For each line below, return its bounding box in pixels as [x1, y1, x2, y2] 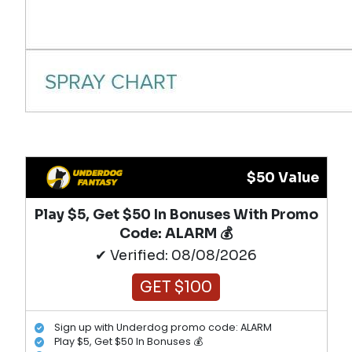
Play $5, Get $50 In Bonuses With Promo [34, 205, 318, 223]
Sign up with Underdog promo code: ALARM [54, 321, 272, 335]
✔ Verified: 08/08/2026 [95, 246, 257, 264]
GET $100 [140, 277, 212, 297]
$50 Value [246, 168, 319, 186]
